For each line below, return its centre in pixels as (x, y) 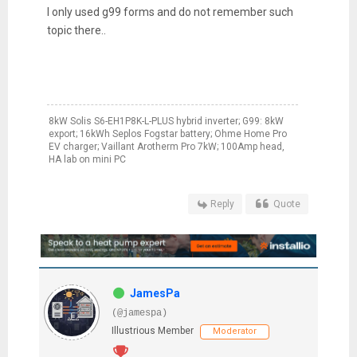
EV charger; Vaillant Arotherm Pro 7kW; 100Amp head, (166, 147)
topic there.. (78, 31)
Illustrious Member (152, 331)
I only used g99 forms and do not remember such (170, 12)
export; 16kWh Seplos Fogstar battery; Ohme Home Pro (167, 134)
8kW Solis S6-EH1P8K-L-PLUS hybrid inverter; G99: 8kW (166, 122)
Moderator (234, 331)
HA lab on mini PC (87, 160)
